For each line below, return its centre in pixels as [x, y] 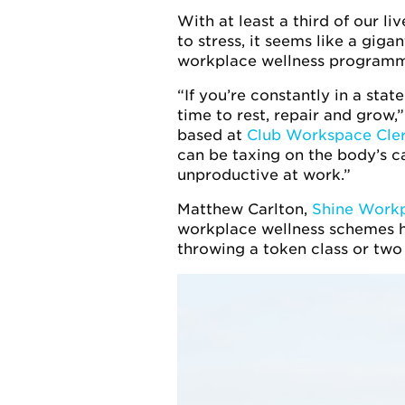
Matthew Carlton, [244, 209]
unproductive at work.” [264, 175]
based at [212, 135]
